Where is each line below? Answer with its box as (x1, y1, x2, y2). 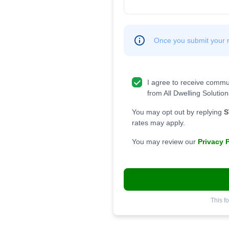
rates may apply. (132, 119, 185, 127)
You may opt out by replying (132, 108, 224, 116)
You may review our (132, 138, 198, 146)
